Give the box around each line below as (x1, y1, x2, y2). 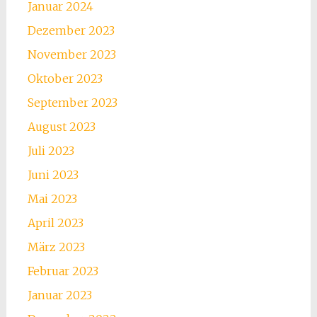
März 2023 (27, 240, 85, 255)
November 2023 (27, 47, 116, 62)
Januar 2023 (27, 288, 92, 303)
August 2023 (27, 120, 96, 134)
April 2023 (27, 216, 83, 231)
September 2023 (27, 96, 117, 110)
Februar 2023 (27, 264, 98, 279)
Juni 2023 (27, 168, 79, 183)
